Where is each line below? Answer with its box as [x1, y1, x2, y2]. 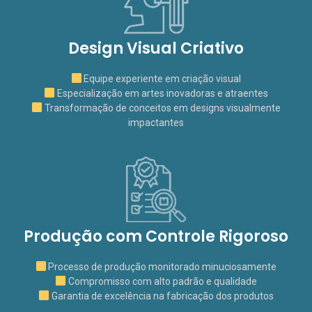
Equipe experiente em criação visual [81, 73, 242, 84]
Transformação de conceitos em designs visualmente [42, 102, 281, 114]
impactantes [128, 117, 184, 128]
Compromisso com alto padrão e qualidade [65, 276, 257, 287]
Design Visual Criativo [68, 38, 244, 59]
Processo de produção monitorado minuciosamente [46, 261, 277, 272]
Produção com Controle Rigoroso [24, 226, 288, 247]
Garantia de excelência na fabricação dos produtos [49, 290, 274, 302]
